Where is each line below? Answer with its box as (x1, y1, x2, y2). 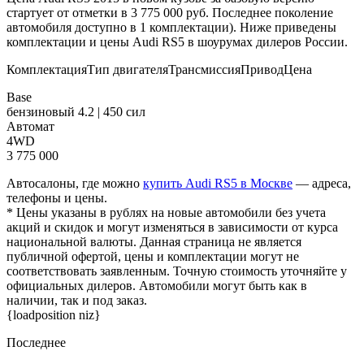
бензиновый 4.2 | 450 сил (6, 104, 145, 119)
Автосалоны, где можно (6, 175, 143, 190)
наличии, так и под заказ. (6, 292, 147, 307)
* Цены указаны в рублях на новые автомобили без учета (6, 205, 326, 219)
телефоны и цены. (6, 190, 107, 205)
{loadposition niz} (6, 307, 101, 322)
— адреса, (292, 175, 351, 190)
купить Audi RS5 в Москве (143, 175, 292, 190)
